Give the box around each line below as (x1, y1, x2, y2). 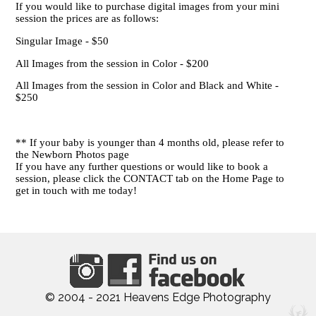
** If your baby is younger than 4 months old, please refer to (16, 136, 285, 148)
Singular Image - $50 (16, 35, 109, 47)
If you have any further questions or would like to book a (16, 160, 269, 172)
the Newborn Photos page (16, 148, 130, 160)
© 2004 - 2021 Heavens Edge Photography (45, 290, 271, 304)
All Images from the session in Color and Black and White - (16, 80, 279, 92)
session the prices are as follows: (16, 13, 159, 25)
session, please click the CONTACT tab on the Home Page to (16, 172, 285, 184)
